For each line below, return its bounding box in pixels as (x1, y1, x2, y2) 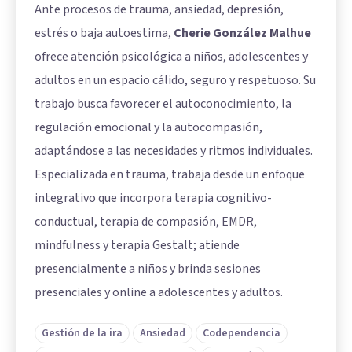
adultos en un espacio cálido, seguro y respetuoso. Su (35, 71, 316, 89)
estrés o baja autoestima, (35, 24, 174, 42)
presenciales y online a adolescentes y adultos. (35, 284, 283, 301)
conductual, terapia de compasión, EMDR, (35, 213, 257, 230)
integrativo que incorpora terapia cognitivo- (35, 189, 272, 207)
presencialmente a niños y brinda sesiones (35, 260, 261, 277)
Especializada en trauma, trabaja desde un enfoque (35, 166, 305, 183)
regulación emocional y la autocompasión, (35, 119, 262, 136)
